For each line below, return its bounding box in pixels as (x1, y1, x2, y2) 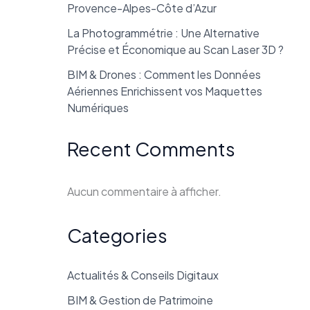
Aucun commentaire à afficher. (66, 184, 221, 199)
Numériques (66, 100, 129, 116)
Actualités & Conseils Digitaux (66, 268, 219, 283)
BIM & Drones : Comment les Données (66, 67, 261, 82)
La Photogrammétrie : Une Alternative (66, 26, 259, 41)
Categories (66, 224, 167, 248)
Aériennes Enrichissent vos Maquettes (66, 84, 262, 99)
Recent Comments (66, 137, 235, 161)
